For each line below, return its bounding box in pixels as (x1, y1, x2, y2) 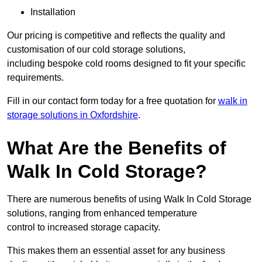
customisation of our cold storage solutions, (7, 44, 185, 55)
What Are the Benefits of (7, 137, 226, 159)
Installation (30, 7, 75, 18)
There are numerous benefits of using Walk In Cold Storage (7, 194, 251, 205)
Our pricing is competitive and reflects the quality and (7, 30, 225, 41)
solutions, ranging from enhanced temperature (7, 208, 197, 219)
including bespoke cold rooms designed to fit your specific (7, 58, 246, 69)
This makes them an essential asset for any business (7, 246, 225, 256)
